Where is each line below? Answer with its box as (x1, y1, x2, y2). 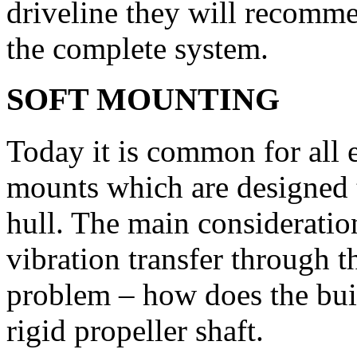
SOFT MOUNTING (6, 81, 280, 118)
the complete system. (6, 30, 269, 65)
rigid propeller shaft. (6, 313, 264, 347)
